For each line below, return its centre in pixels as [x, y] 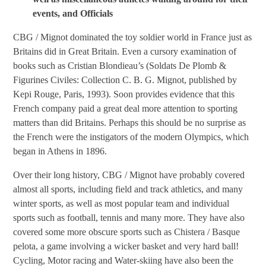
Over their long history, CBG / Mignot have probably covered [129, 175]
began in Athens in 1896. [60, 151]
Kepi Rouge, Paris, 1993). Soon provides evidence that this [124, 94]
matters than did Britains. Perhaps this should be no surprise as [130, 123]
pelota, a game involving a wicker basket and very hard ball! [126, 246]
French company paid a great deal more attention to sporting [126, 109]
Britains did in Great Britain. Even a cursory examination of [125, 52]
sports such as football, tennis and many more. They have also [129, 218]
